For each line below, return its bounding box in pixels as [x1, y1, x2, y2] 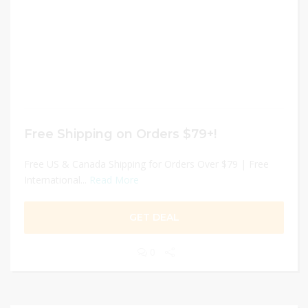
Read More [89, 173, 139, 186]
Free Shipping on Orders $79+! [24, 126, 217, 141]
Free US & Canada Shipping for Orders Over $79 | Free [24, 157, 269, 170]
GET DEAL [129, 211, 179, 223]
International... [24, 173, 89, 186]
